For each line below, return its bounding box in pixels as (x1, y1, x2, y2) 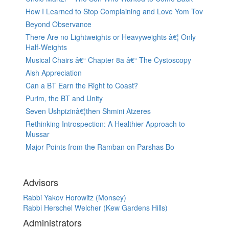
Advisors (23, 175, 58, 189)
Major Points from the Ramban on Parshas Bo (26, 142, 174, 152)
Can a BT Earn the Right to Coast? (26, 80, 138, 91)
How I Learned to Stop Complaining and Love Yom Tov (26, 6, 203, 17)
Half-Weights (26, 42, 67, 53)
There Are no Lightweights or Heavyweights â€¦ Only (26, 32, 196, 42)
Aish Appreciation (26, 67, 82, 78)
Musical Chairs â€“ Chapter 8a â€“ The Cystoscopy (26, 55, 191, 65)
